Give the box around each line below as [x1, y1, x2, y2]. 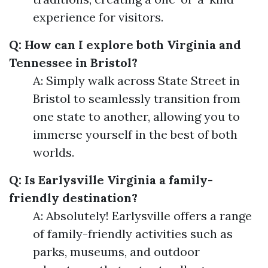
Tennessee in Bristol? [9, 55, 138, 70]
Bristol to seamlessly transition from [33, 91, 240, 106]
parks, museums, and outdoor [33, 244, 200, 259]
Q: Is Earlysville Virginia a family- [9, 172, 213, 187]
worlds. [33, 145, 74, 160]
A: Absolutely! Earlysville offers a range [33, 208, 252, 223]
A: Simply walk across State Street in [33, 73, 240, 88]
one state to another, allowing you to [33, 109, 240, 124]
